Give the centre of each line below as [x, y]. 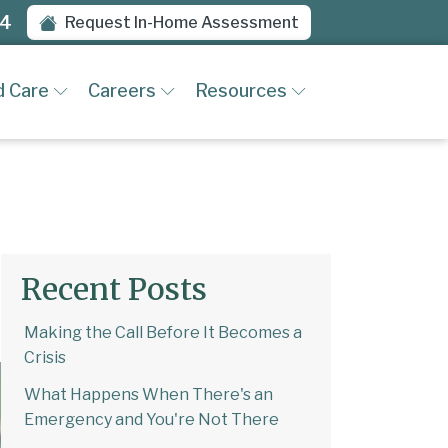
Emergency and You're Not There [151, 419]
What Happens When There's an [148, 394]
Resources [241, 90]
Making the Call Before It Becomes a [163, 332]
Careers [122, 90]
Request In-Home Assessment [182, 22]
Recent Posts [114, 288]
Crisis [45, 357]
